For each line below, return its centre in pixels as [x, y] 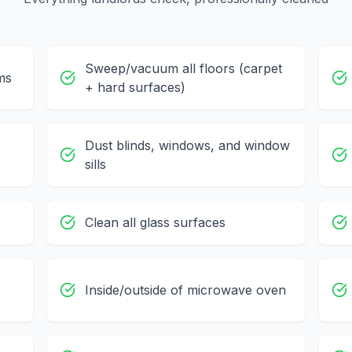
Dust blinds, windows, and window [187, 146]
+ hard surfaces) [135, 88]
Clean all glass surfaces [155, 223]
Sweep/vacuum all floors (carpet [183, 69]
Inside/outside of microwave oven [185, 290]
